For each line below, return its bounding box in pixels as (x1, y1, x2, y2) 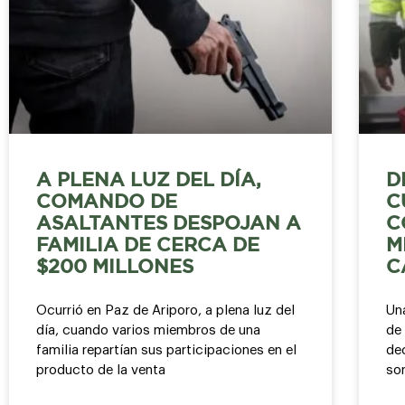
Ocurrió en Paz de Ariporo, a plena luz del (36, 303, 295, 317)
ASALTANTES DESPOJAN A (36, 215, 301, 232)
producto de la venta (36, 363, 165, 377)
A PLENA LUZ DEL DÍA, (36, 172, 261, 189)
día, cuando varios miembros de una (36, 323, 260, 337)
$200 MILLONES (36, 259, 193, 276)
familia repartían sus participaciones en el (36, 343, 297, 357)
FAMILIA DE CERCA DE (36, 237, 259, 254)
